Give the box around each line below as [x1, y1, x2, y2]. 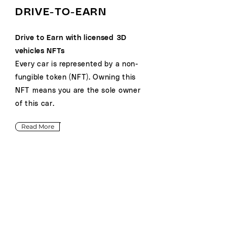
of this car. [15, 99, 55, 107]
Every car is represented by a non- [15, 59, 138, 68]
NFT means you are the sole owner [15, 86, 141, 94]
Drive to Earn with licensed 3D [15, 33, 127, 42]
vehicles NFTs [15, 46, 65, 55]
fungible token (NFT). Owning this [15, 72, 136, 81]
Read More [21, 123, 54, 130]
